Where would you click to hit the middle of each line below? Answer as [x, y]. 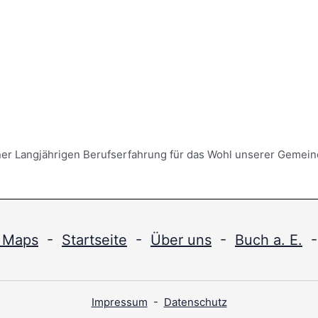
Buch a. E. [269, 240]
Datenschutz [195, 302]
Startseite [94, 240]
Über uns [181, 240]
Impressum [119, 302]
